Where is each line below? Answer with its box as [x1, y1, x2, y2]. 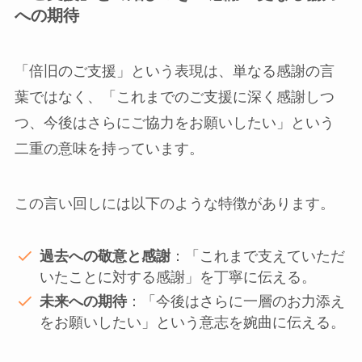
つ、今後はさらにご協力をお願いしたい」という [14, 115, 335, 132]
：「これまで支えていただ [170, 247, 346, 264]
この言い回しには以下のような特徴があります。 [14, 196, 335, 213]
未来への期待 [40, 293, 128, 310]
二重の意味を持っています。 [14, 141, 204, 158]
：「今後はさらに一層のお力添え [127, 293, 346, 310]
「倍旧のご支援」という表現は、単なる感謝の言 [14, 63, 335, 80]
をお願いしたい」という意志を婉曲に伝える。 [40, 314, 346, 331]
